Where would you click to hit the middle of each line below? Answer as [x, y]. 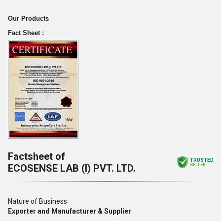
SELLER [198, 165]
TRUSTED [202, 160]
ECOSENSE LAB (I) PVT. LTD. [72, 168]
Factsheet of [37, 156]
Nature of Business [37, 201]
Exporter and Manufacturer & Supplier [70, 211]
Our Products [28, 18]
